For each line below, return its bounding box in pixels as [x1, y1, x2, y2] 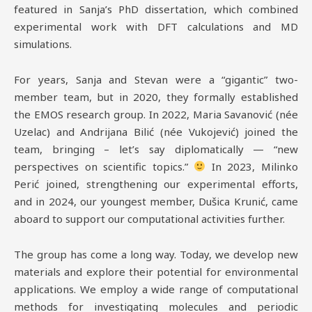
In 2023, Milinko [205, 159, 299, 173]
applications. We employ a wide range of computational [14, 282, 298, 297]
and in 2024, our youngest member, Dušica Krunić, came [14, 194, 298, 208]
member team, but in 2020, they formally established [14, 89, 298, 104]
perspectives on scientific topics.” [14, 159, 194, 173]
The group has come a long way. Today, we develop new [14, 247, 298, 262]
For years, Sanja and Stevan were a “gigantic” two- [14, 72, 298, 86]
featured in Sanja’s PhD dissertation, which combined [14, 1, 298, 16]
